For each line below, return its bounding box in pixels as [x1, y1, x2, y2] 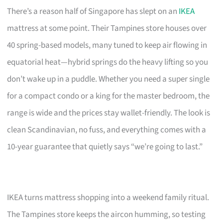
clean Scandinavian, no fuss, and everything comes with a [7, 123, 207, 136]
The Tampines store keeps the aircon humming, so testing [7, 208, 206, 221]
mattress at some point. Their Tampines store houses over [7, 22, 207, 34]
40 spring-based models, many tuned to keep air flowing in [7, 39, 208, 51]
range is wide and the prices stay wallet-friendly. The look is [7, 107, 211, 119]
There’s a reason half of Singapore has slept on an [7, 5, 179, 17]
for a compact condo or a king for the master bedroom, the [7, 90, 210, 102]
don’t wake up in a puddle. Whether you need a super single [7, 73, 210, 85]
